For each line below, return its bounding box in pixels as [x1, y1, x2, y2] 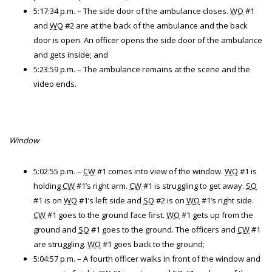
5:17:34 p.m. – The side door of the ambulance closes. [33, 5, 230, 16]
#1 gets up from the [180, 209, 253, 220]
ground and [33, 224, 78, 235]
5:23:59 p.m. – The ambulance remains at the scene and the [33, 64, 250, 75]
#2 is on [154, 195, 186, 206]
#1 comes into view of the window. [95, 166, 225, 177]
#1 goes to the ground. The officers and [89, 224, 237, 235]
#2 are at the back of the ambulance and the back [63, 20, 248, 31]
